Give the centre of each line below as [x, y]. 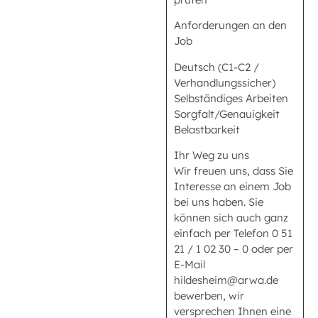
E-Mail [190, 264]
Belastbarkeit [207, 129]
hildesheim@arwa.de [226, 280]
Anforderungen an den [230, 26]
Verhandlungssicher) [225, 82]
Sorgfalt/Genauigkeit [227, 114]
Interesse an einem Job [232, 186]
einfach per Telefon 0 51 [233, 233]
